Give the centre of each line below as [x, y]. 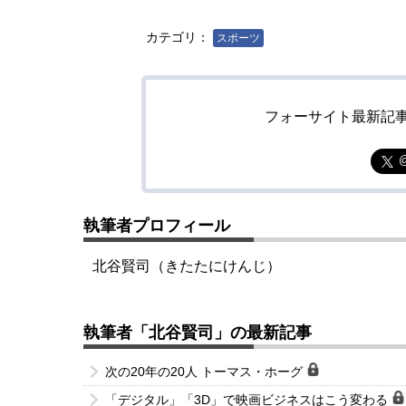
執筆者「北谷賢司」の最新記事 [198, 333]
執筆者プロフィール [157, 226]
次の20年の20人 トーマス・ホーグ [206, 372]
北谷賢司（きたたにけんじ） [187, 266]
